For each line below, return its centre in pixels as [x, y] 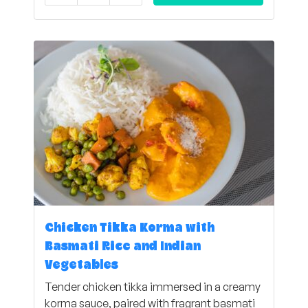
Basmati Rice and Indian [123, 247]
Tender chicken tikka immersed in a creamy [153, 287]
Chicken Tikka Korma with [130, 228]
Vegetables [81, 265]
